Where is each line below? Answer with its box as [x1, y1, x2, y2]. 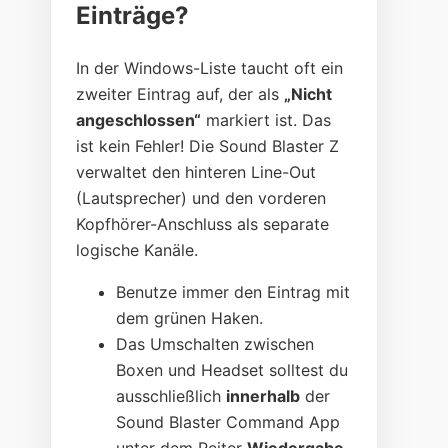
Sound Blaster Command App [116, 412, 341, 433]
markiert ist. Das [201, 110, 332, 131]
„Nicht [284, 84, 333, 105]
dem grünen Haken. [116, 308, 264, 329]
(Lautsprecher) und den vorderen [76, 188, 327, 209]
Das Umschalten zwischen [116, 334, 315, 355]
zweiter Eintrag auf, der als [76, 84, 285, 105]
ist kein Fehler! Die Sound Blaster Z [76, 136, 340, 157]
